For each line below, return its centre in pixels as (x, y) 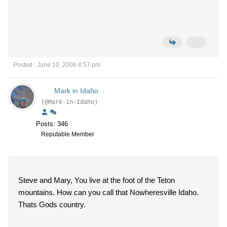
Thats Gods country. (52, 204)
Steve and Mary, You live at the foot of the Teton (97, 180)
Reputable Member (68, 134)
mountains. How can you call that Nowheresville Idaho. (108, 192)
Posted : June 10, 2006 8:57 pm (57, 65)
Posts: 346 (52, 124)
